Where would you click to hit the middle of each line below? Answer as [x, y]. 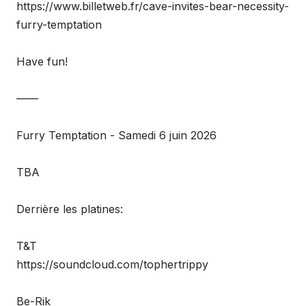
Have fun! [42, 61]
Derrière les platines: [70, 209]
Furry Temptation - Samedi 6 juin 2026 [116, 135]
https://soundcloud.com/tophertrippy [112, 264]
